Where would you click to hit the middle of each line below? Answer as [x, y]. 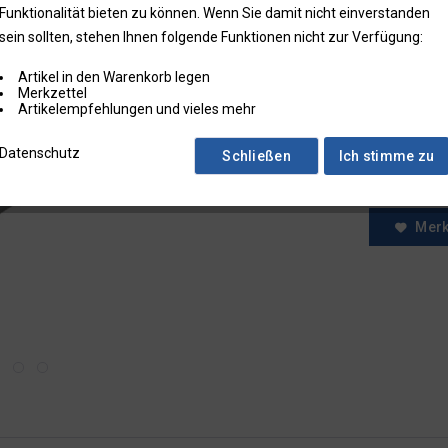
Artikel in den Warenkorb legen [114, 77]
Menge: [394, 145]
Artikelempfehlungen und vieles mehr [137, 109]
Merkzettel [52, 93]
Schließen [256, 156]
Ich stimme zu [386, 156]
